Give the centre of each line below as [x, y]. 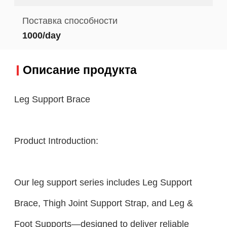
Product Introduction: [56, 141]
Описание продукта [80, 70]
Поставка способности [70, 20]
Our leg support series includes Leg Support [103, 182]
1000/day [41, 35]
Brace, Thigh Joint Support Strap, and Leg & [103, 203]
